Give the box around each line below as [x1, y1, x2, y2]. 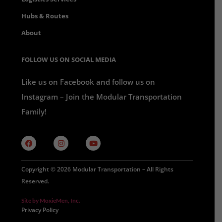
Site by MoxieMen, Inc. [21, 196, 81, 204]
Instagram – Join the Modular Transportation [21, 91, 182, 102]
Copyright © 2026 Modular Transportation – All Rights [21, 165, 174, 173]
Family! [21, 106, 47, 116]
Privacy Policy [21, 205, 59, 214]
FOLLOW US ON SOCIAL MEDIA [21, 55, 116, 64]
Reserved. [21, 176, 50, 185]
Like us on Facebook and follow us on [21, 76, 156, 87]
